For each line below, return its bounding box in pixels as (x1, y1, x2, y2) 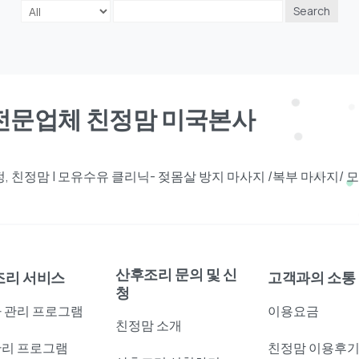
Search (293, 3, 330, 19)
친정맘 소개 (115, 316, 182, 334)
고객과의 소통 (268, 268, 356, 288)
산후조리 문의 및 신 (115, 264, 238, 284)
